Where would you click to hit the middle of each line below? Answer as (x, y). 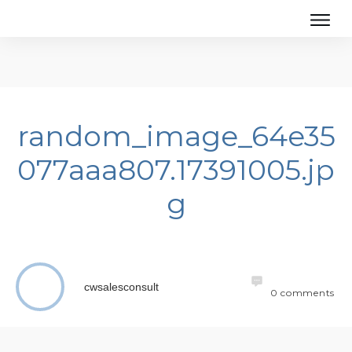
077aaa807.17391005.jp (176, 170)
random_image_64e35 (176, 136)
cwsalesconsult (122, 287)
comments (306, 293)
